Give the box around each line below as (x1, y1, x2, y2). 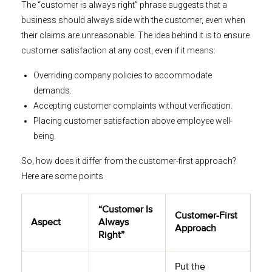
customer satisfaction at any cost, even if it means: (21, 46, 216, 56)
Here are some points (21, 171, 103, 182)
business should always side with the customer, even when (21, 15, 245, 25)
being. (33, 131, 56, 141)
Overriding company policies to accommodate (33, 70, 212, 81)
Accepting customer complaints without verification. (33, 101, 233, 111)
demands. (33, 86, 72, 96)
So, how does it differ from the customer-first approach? (21, 156, 236, 166)
